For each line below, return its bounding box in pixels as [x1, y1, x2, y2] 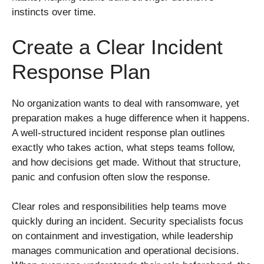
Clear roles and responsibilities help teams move [12, 201, 226, 213]
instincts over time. [12, 6, 96, 18]
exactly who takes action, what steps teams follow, [12, 141, 235, 153]
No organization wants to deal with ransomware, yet [12, 97, 239, 109]
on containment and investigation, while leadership [12, 230, 233, 242]
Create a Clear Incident [12, 35, 223, 58]
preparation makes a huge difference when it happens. [12, 112, 250, 124]
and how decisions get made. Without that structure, [12, 156, 241, 168]
